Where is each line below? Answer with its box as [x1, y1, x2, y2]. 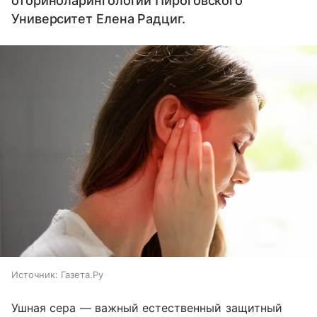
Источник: [11, 268, 58, 280]
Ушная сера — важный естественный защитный [11, 300, 282, 315]
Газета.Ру [61, 268, 103, 280]
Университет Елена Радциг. [11, 11, 185, 26]
